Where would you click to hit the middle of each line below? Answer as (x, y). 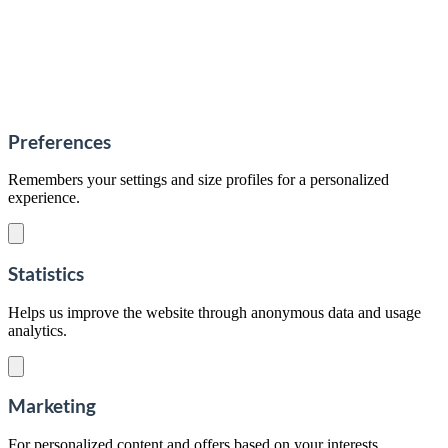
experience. (44, 198)
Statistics (46, 273)
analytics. (37, 330)
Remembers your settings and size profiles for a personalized (198, 180)
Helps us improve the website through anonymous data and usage (214, 312)
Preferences (59, 141)
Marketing (52, 406)
